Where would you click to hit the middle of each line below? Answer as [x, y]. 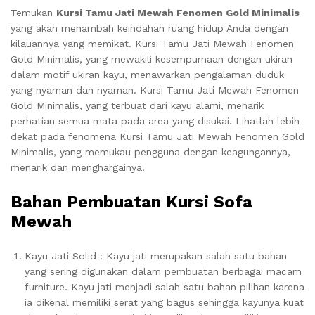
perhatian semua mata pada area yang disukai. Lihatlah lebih [155, 121]
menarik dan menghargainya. [78, 168]
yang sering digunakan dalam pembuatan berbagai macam [163, 272]
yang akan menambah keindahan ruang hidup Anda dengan [149, 28]
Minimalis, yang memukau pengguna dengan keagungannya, [150, 152]
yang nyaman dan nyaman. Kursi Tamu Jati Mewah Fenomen [155, 90]
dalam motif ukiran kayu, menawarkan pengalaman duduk [147, 75]
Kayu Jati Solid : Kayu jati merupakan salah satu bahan [156, 256]
